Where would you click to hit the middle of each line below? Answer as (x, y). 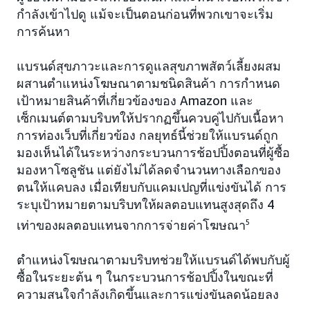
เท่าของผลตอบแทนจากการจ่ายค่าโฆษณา (131, 225)
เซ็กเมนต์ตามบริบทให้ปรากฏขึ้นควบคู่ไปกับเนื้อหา (150, 118)
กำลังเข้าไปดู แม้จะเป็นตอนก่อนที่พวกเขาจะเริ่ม (145, 14)
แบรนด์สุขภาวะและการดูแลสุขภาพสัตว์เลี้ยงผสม (149, 66)
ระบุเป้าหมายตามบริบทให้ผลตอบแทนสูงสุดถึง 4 (146, 204)
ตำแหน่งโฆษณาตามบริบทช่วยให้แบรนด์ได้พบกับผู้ (153, 260)
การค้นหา (43, 31)
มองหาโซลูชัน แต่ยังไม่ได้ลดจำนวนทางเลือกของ (149, 170)
